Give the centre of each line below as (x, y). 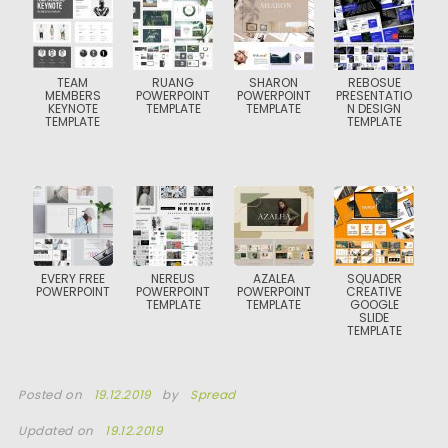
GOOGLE (374, 304)
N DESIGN (374, 108)
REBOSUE (374, 82)
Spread (213, 395)
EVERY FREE (72, 278)
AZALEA (273, 278)
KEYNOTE (72, 108)
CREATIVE (374, 291)
